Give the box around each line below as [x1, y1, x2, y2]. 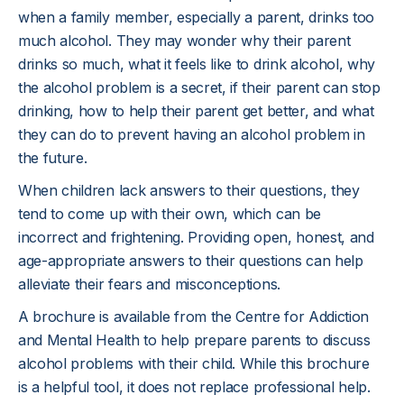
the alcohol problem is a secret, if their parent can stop [18, 78, 381, 96]
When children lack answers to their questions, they [18, 181, 360, 199]
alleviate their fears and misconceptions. [18, 275, 280, 293]
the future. [18, 149, 87, 167]
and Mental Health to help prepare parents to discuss [18, 331, 371, 349]
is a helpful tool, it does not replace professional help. [18, 378, 371, 396]
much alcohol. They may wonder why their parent [18, 32, 351, 50]
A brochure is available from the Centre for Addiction [18, 308, 370, 326]
